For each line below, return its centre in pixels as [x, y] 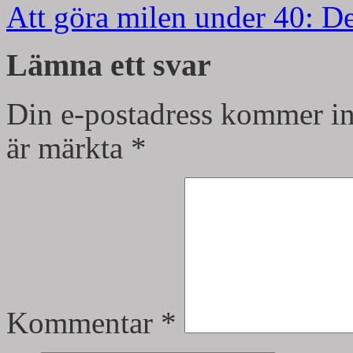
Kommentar [84, 323]
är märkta [69, 148]
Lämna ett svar [109, 65]
